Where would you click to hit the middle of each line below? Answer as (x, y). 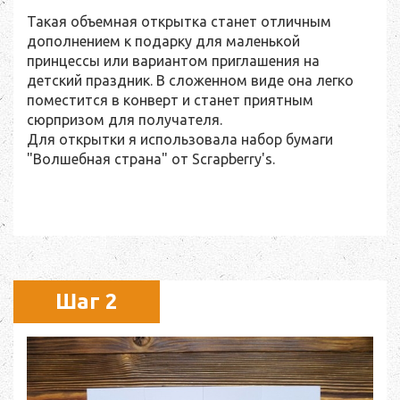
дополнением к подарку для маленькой (163, 41)
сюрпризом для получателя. (125, 119)
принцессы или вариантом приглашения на (173, 60)
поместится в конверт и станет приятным (170, 100)
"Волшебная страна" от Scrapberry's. (153, 158)
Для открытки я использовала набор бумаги (180, 139)
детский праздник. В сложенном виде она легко (190, 80)
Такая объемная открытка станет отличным (179, 21)
